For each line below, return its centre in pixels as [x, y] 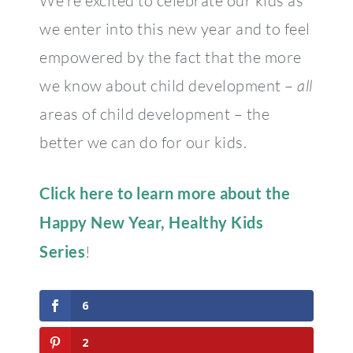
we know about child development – [168, 85]
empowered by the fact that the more [171, 57]
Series [62, 251]
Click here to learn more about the [165, 193]
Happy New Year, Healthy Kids [151, 222]
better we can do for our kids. [143, 142]
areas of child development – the [154, 113]
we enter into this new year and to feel [175, 28]
